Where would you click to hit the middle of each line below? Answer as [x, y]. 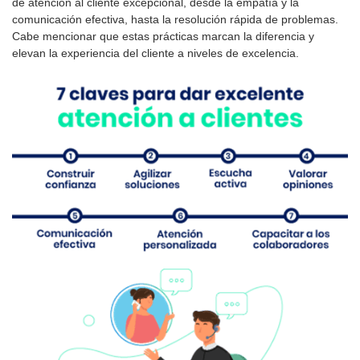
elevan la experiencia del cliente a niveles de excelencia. [155, 53]
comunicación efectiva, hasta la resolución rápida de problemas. [177, 20]
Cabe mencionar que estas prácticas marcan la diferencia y [163, 37]
